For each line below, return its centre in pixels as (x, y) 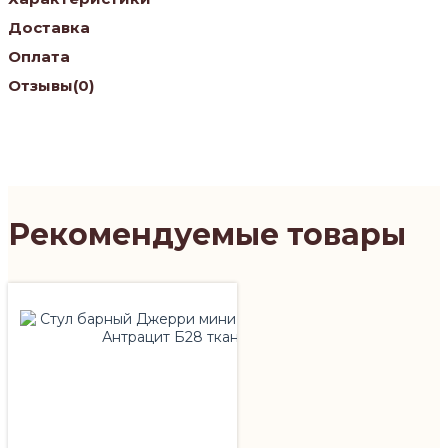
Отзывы (40, 85)
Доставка (49, 27)
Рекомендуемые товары (207, 234)
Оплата (39, 56)
